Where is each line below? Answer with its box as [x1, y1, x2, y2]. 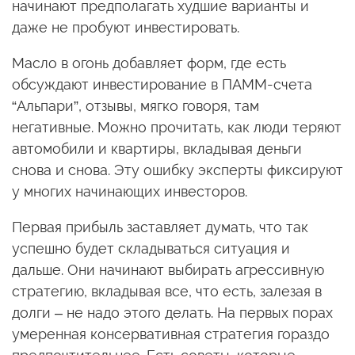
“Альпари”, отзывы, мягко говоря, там [12, 97, 259, 114]
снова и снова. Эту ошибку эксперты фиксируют [12, 161, 343, 178]
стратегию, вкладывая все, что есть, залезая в [12, 282, 322, 300]
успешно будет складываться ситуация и [12, 239, 290, 257]
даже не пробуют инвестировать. [12, 18, 239, 36]
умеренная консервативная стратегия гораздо [12, 325, 330, 342]
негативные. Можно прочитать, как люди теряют [12, 118, 342, 136]
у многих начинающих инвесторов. [12, 182, 247, 200]
